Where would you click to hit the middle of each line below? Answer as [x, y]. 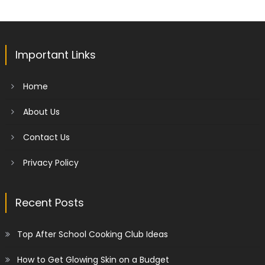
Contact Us [46, 137]
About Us [41, 112]
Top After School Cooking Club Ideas [92, 234]
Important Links [55, 54]
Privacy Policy [51, 162]
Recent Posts [49, 202]
